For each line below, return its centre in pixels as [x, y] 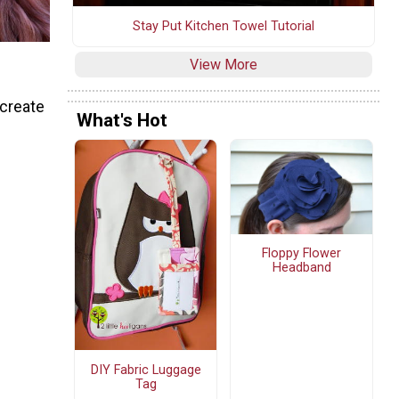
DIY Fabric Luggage [146, 370]
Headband [301, 268]
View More [224, 64]
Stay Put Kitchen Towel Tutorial [224, 26]
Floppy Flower [301, 254]
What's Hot [122, 121]
